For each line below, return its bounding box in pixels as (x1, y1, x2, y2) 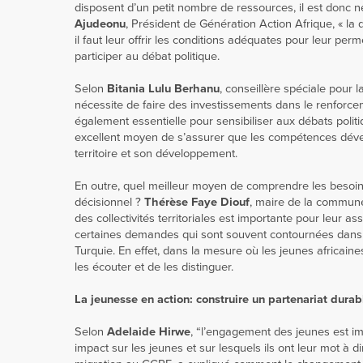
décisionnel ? (75, 195, 144, 209)
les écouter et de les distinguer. (75, 260, 233, 274)
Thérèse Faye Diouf (144, 195, 250, 209)
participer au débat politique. (75, 49, 220, 63)
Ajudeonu (75, 17, 126, 31)
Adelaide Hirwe (107, 325, 190, 339)
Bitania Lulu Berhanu (107, 82, 220, 96)
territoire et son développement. (75, 147, 241, 160)
